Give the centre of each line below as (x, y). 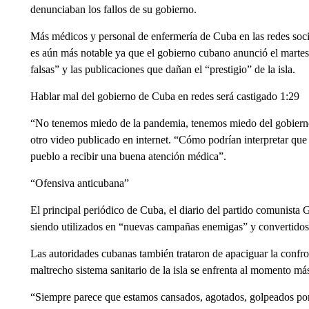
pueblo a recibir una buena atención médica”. (128, 156)
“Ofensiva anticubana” (79, 183)
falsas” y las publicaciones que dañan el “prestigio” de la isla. (162, 69)
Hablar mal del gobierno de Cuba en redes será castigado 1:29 (165, 96)
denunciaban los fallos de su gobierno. (113, 9)
